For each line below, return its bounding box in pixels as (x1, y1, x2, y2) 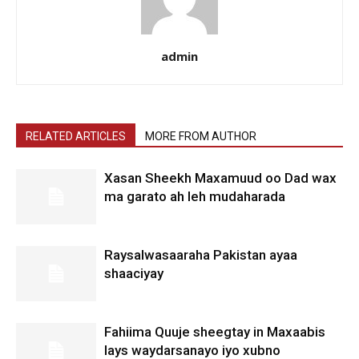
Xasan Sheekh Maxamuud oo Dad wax (104, 170, 337, 187)
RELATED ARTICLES (26, 130, 126, 143)
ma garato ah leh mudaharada (104, 188, 285, 205)
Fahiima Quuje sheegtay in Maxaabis (104, 324, 325, 341)
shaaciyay (104, 265, 163, 282)
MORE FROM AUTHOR (145, 130, 256, 143)
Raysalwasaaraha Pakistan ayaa (104, 247, 297, 264)
